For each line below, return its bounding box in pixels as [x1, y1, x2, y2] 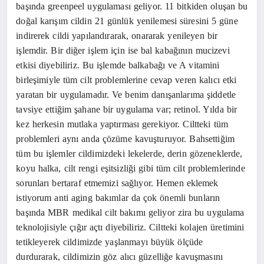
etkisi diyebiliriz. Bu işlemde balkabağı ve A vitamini [16, 60, 220, 70]
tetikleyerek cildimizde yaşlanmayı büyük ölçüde [16, 236, 203, 247]
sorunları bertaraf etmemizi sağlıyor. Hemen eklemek [16, 177, 219, 188]
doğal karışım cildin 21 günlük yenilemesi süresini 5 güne [16, 15, 238, 26]
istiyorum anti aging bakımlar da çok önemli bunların [16, 192, 220, 203]
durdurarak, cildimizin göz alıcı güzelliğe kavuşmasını [16, 251, 223, 262]
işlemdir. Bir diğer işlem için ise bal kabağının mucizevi [16, 45, 230, 55]
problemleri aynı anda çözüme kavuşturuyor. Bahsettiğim [16, 133, 235, 144]
